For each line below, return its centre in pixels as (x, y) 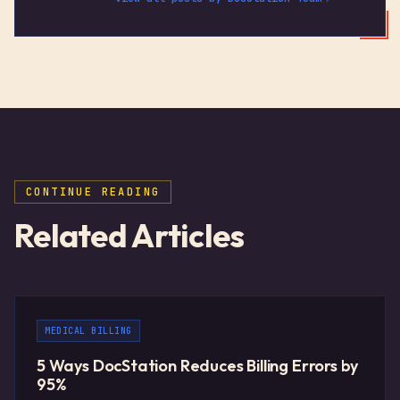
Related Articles (129, 236)
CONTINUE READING (93, 192)
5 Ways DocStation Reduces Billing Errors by (198, 366)
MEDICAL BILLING (88, 331)
